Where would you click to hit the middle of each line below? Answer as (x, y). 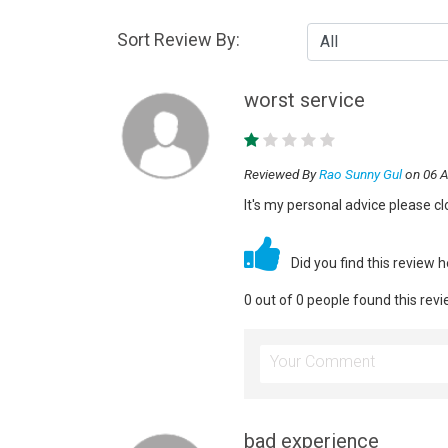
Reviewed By (281, 174)
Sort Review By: (178, 39)
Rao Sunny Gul (360, 174)
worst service (304, 100)
